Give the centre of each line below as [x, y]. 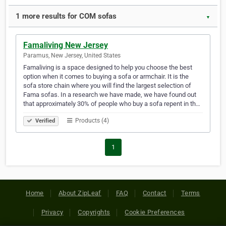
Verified [44, 121]
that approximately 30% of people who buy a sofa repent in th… [112, 104]
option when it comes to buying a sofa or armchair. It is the [106, 77]
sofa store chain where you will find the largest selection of [107, 86]
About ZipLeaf [80, 193]
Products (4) [91, 121]
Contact [155, 193]
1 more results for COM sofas [66, 16]
